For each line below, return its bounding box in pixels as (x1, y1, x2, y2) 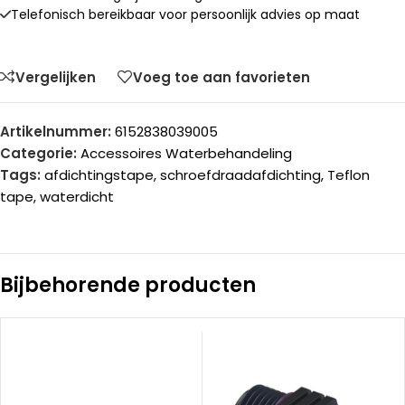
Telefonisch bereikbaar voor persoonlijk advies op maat (11, 5, 360, 24)
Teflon (327, 165, 370, 184)
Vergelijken (15, 67, 96, 87)
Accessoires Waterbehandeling (80, 144, 292, 163)
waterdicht (40, 187, 114, 206)
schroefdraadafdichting (160, 165, 321, 184)
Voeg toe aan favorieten (133, 67, 310, 87)
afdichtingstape (44, 165, 154, 184)
